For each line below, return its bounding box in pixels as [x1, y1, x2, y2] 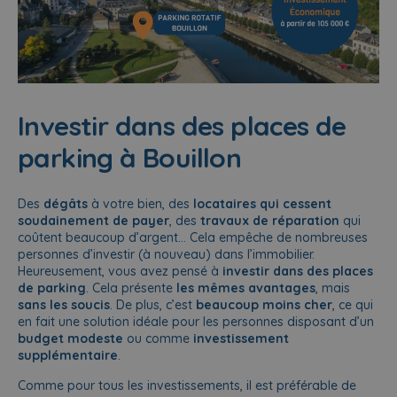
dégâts [43, 196, 88, 213]
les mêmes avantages [176, 280, 315, 297]
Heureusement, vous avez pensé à [18, 263, 222, 280]
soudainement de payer [18, 213, 169, 230]
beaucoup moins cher [196, 297, 332, 314]
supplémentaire [18, 347, 118, 364]
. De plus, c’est [110, 297, 196, 314]
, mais [315, 280, 350, 297]
